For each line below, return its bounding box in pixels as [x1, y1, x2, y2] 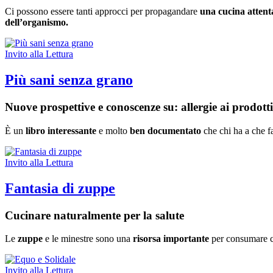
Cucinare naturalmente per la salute [5, 208, 184, 222]
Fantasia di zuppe [5, 180, 115, 196]
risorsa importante [133, 233, 211, 244]
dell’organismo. [5, 17, 68, 28]
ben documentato [130, 125, 204, 136]
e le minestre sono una [45, 233, 133, 244]
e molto [99, 125, 130, 136]
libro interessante [26, 125, 99, 136]
